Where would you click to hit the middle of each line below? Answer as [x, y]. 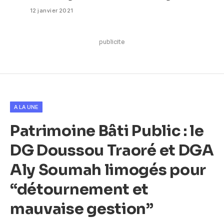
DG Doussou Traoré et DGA [112, 150]
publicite [112, 41]
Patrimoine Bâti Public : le [107, 130]
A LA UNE [26, 107]
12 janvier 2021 [52, 10]
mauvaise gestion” [82, 208]
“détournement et [79, 189]
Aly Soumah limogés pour [108, 169]
